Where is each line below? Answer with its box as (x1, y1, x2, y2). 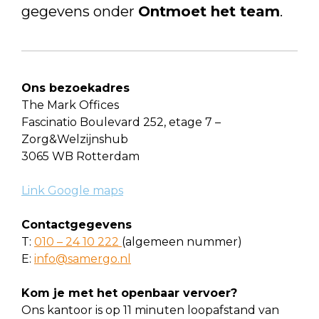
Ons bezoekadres (21, 81, 130, 95)
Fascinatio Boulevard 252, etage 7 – (21, 115, 221, 129)
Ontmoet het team (138, 3, 280, 20)
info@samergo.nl (34, 252, 131, 266)
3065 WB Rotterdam (21, 150, 140, 163)
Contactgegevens (21, 218, 135, 231)
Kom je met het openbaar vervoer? (21, 286, 241, 300)
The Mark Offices (21, 98, 119, 112)
